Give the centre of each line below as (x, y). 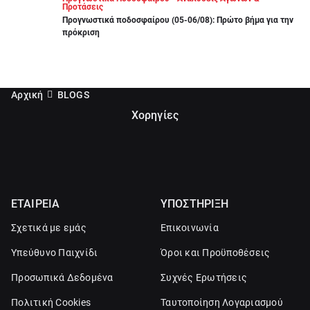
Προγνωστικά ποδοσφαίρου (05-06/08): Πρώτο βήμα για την (178, 20)
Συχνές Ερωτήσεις (204, 277)
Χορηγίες (155, 115)
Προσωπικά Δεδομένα (62, 277)
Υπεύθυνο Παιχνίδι (55, 253)
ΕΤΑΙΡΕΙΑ (36, 204)
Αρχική (27, 95)
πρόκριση (81, 33)
